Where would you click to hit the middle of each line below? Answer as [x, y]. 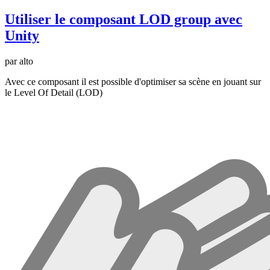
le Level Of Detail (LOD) [54, 92]
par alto [19, 61]
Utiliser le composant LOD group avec [124, 19]
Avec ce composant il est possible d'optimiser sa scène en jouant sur [133, 81]
